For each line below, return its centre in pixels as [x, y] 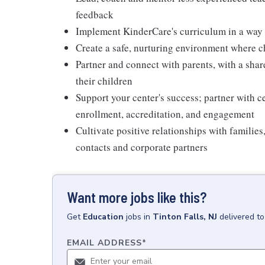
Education [103, 217]
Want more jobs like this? [137, 197]
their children [104, 81]
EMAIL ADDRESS [104, 243]
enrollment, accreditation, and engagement [165, 114]
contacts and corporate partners [142, 147]
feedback [95, 14]
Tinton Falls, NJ [185, 217]
